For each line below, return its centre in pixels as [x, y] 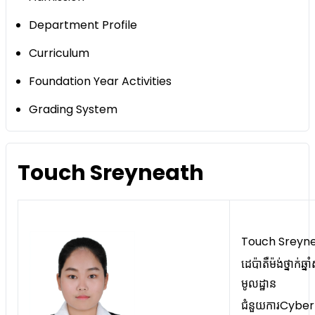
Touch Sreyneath [111, 173]
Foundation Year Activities [100, 82]
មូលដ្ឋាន [259, 283]
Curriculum [59, 53]
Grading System [73, 110]
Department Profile [83, 25]
